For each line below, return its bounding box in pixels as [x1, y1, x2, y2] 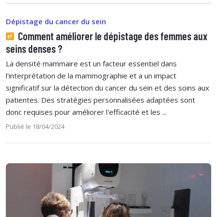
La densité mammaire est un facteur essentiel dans [6, 58, 177, 68]
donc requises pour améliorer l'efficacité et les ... [6, 107, 167, 117]
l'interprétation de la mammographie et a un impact [6, 70, 176, 80]
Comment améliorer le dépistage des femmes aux [15, 29, 207, 42]
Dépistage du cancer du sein [6, 16, 106, 26]
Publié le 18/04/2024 [6, 122, 64, 131]
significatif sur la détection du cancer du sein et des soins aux [6, 82, 209, 93]
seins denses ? [6, 42, 62, 55]
